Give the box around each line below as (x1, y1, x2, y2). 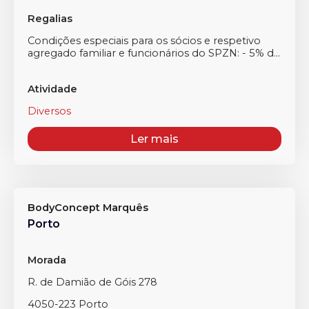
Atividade (28, 83, 77, 95)
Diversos (28, 105, 71, 117)
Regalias (28, 12, 72, 25)
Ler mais (130, 132, 179, 146)
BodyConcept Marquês (28, 201, 148, 214)
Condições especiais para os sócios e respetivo (28, 34, 261, 47)
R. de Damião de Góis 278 (28, 276, 157, 288)
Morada (28, 254, 66, 266)
